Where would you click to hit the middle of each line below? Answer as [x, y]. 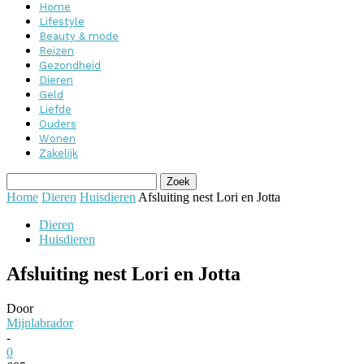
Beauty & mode [79, 36]
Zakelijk [58, 153]
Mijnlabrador [40, 323]
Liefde [55, 109]
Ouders [58, 124]
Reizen [56, 51]
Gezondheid [70, 65]
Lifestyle [62, 22]
